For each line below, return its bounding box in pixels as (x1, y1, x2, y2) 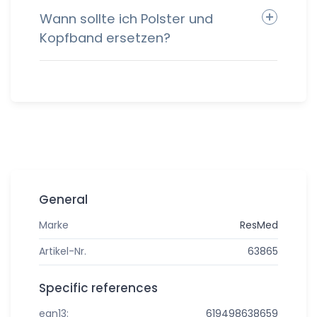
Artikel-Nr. (39, 243, 86, 258)
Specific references (39, 279, 158, 297)
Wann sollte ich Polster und (40, 10, 213, 28)
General (39, 191, 88, 209)
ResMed (240, 218, 278, 233)
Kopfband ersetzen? (40, 29, 171, 47)
